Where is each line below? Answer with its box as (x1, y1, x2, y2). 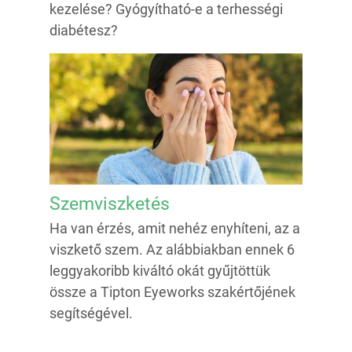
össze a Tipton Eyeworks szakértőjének (49, 284, 295, 301)
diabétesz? (49, 22, 118, 39)
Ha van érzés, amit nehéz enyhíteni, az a (49, 220, 300, 237)
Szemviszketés (49, 193, 170, 215)
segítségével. (49, 305, 133, 322)
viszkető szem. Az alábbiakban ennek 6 (49, 241, 295, 258)
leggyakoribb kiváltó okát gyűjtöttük (49, 262, 270, 280)
